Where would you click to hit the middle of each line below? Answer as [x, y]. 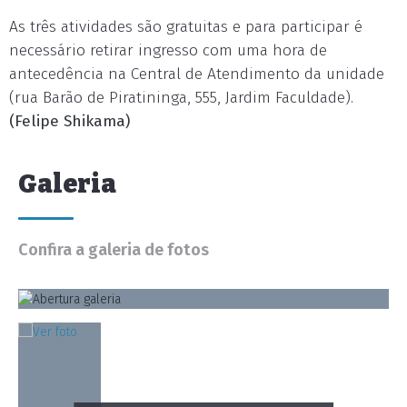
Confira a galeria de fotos [114, 249]
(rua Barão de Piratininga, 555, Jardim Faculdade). [181, 97]
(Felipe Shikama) [69, 121]
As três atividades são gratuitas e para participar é [186, 26]
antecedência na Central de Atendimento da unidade [197, 74]
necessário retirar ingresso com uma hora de [168, 50]
